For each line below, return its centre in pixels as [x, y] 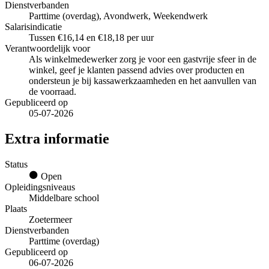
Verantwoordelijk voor [47, 49]
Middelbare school [64, 198]
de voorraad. [53, 92]
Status [16, 164]
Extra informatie [57, 138]
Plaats [16, 208]
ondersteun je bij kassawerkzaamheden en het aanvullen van [143, 81]
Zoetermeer [50, 219]
